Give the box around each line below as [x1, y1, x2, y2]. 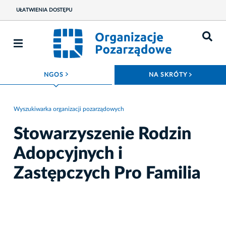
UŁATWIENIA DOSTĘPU [16, 8, 72, 13]
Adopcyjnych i [14, 145, 123, 163]
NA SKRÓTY [149, 72, 189, 78]
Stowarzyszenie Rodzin [14, 126, 191, 143]
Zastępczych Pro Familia [14, 165, 201, 183]
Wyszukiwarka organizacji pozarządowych [14, 105, 124, 112]
